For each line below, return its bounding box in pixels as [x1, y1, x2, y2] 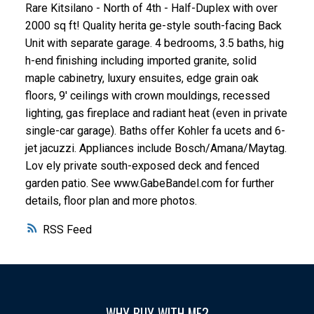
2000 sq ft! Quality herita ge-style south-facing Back [25, 19, 282, 33]
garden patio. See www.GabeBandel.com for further [25, 177, 274, 191]
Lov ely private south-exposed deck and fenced [25, 159, 259, 173]
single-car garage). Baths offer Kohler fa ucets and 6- [25, 124, 285, 138]
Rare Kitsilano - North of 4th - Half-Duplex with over [25, 1, 278, 15]
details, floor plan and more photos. [25, 194, 197, 208]
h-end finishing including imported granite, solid [25, 54, 257, 68]
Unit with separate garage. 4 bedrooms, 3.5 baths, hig [25, 36, 284, 50]
